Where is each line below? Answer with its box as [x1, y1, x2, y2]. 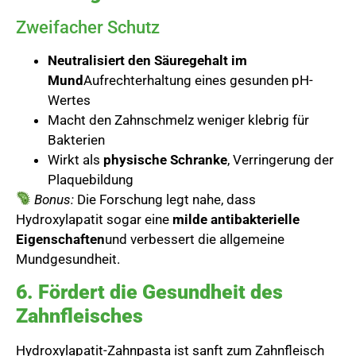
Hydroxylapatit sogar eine [16, 211, 172, 227]
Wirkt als [48, 151, 103, 168]
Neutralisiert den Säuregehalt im [48, 52, 247, 68]
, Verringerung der [227, 151, 334, 168]
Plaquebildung [48, 171, 133, 188]
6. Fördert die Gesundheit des [16, 281, 283, 304]
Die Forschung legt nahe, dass [74, 191, 257, 207]
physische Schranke [103, 151, 227, 168]
